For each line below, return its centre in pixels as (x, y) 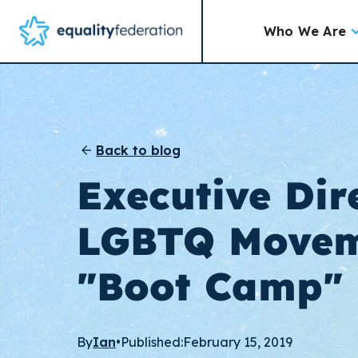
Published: (152, 342)
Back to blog (138, 150)
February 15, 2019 (238, 342)
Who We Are (305, 31)
